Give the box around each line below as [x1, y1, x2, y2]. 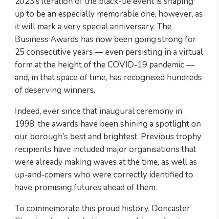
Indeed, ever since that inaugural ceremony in [15, 106, 182, 117]
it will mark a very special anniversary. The [15, 21, 172, 33]
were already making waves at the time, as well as [15, 156, 197, 168]
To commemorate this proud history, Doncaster [15, 203, 190, 215]
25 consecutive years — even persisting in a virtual [15, 46, 203, 58]
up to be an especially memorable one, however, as [15, 8, 203, 20]
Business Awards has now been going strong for [15, 34, 196, 45]
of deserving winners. [15, 85, 95, 96]
